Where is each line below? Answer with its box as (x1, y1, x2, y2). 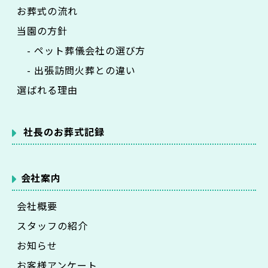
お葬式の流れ (17, 3, 78, 18)
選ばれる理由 (17, 82, 78, 97)
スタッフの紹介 (17, 218, 88, 233)
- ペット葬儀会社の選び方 (17, 42, 146, 57)
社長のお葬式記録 (23, 124, 105, 139)
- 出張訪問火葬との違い (17, 62, 136, 77)
